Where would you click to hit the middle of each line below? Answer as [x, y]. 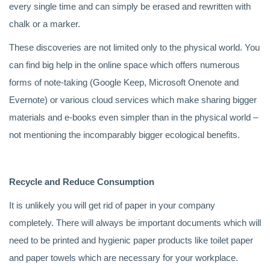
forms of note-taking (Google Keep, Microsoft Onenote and [124, 82]
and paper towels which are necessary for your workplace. [124, 258]
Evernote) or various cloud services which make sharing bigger [133, 100]
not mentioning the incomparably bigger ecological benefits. [124, 135]
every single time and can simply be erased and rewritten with [130, 6]
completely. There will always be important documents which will [135, 223]
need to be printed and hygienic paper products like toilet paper [131, 240]
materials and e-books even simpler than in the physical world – [133, 117]
